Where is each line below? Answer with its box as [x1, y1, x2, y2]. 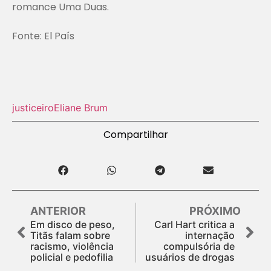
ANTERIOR [30, 204, 86, 217]
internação [185, 229, 235, 241]
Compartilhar [103, 127, 168, 142]
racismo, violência [30, 240, 114, 252]
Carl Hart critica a [154, 218, 235, 230]
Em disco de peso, [30, 218, 115, 230]
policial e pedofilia [30, 250, 113, 263]
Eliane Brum [54, 101, 108, 114]
